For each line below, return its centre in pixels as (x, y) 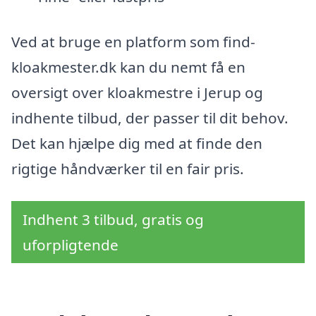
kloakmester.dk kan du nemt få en (128, 67)
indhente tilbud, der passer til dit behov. (150, 117)
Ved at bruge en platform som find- (133, 41)
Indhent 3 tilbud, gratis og (113, 219)
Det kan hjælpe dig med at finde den (137, 143)
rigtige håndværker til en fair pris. (128, 168)
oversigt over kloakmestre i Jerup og (137, 92)
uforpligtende (71, 244)
